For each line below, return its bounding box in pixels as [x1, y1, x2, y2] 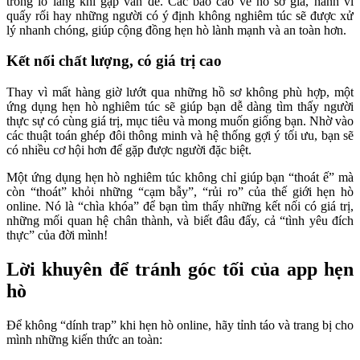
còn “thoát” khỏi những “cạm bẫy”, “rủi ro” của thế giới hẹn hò [6, 185, 354, 199]
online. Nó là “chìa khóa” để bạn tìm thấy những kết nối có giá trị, [6, 199, 354, 214]
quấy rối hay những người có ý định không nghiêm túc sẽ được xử [6, 8, 354, 22]
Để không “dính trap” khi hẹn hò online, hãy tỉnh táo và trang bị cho [6, 317, 354, 332]
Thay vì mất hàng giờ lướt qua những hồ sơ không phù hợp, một [6, 85, 354, 100]
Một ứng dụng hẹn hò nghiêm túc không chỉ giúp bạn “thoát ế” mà [6, 170, 354, 185]
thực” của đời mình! [6, 228, 108, 243]
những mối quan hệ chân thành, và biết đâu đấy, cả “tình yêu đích [6, 214, 354, 228]
